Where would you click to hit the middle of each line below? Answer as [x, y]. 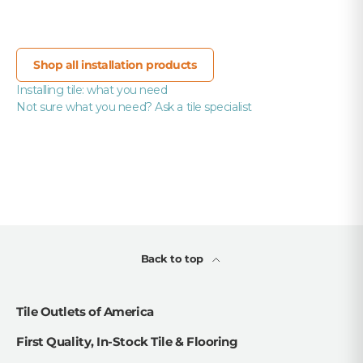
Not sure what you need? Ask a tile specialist [134, 107]
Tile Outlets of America [85, 312]
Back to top [173, 259]
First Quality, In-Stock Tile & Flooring [127, 342]
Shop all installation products [115, 65]
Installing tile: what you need [92, 90]
